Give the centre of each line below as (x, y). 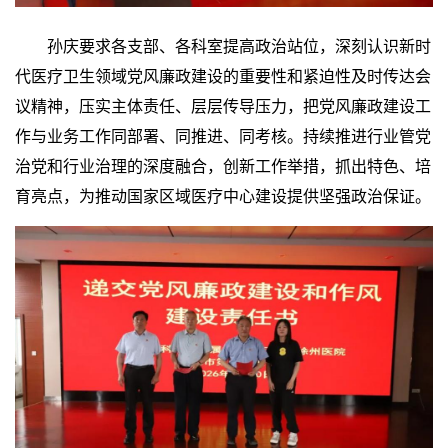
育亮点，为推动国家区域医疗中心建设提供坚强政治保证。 (223, 195)
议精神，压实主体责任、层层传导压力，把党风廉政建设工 (223, 105)
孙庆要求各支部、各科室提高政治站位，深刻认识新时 (223, 45)
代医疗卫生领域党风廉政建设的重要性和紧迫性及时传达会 (223, 75)
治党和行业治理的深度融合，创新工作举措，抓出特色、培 (223, 165)
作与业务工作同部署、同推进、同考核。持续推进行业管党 (223, 135)
